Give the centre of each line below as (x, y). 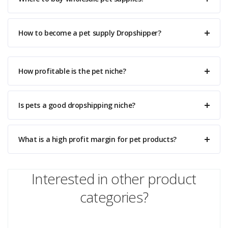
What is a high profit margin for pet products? (97, 139)
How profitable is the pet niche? (72, 71)
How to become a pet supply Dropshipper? (90, 33)
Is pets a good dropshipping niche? (77, 105)
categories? (114, 197)
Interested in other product (114, 179)
